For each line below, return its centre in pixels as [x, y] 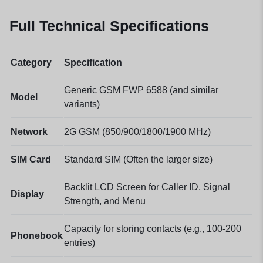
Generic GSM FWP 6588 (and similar [141, 90]
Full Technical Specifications [109, 26]
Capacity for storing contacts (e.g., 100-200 [153, 228]
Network [29, 131]
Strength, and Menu [105, 201]
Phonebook [37, 235]
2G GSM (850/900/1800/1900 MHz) [137, 131]
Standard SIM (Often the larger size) [138, 159]
